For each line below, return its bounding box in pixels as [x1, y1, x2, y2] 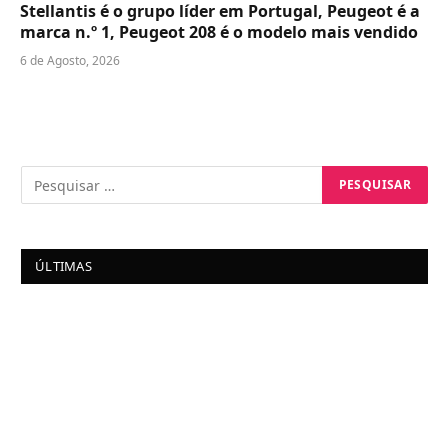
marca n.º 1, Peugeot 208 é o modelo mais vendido [20, 21, 418, 44]
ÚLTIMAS [35, 257, 92, 276]
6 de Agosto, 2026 [20, 52, 120, 70]
